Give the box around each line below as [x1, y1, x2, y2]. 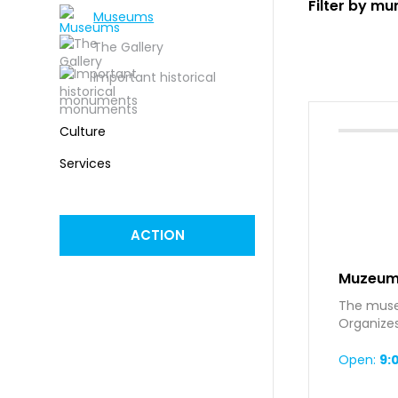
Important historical [93, 68, 217, 86]
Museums [93, 7, 155, 26]
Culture [60, 123, 107, 140]
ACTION [130, 226, 185, 244]
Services [60, 155, 112, 172]
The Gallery [93, 37, 164, 56]
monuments [60, 92, 139, 109]
